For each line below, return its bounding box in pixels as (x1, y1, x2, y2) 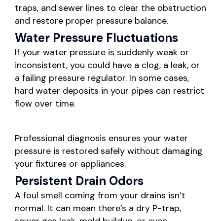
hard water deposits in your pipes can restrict (15, 85, 204, 97)
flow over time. (15, 98, 75, 110)
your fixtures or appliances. (15, 158, 126, 170)
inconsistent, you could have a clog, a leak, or (15, 59, 200, 72)
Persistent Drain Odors (15, 173, 144, 189)
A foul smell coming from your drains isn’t (15, 189, 185, 202)
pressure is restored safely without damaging (15, 145, 203, 157)
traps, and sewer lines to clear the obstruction (15, 2, 206, 14)
